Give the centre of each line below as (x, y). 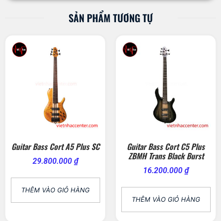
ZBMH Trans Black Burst (166, 156)
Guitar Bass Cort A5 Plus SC (55, 147)
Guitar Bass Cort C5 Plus (166, 147)
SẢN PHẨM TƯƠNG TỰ (110, 18)
